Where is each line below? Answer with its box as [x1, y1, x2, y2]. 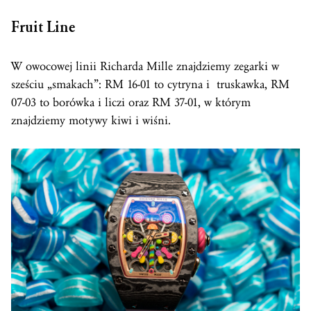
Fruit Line [11, 19, 76, 37]
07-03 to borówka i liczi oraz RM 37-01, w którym [11, 95, 251, 110]
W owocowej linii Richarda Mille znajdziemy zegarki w [11, 59, 279, 74]
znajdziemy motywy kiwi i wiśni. [11, 113, 171, 128]
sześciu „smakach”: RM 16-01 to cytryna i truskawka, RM [11, 77, 289, 92]
